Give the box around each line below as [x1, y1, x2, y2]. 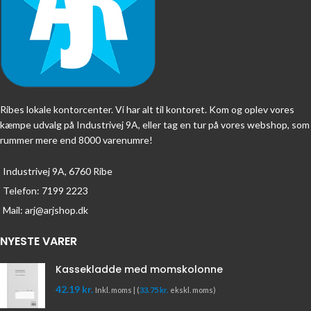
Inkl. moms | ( [95, 285, 140, 294]
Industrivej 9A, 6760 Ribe [3, 165, 112, 177]
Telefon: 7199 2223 [3, 184, 88, 196]
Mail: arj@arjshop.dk [3, 203, 88, 216]
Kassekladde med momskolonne [56, 262, 223, 276]
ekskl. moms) [169, 285, 216, 294]
